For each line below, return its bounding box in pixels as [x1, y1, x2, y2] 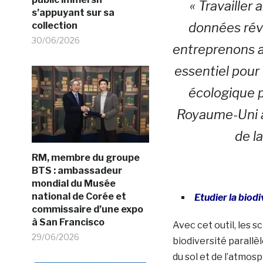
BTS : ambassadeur [31, 164, 122, 176]
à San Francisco [31, 216, 104, 228]
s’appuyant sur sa [31, 6, 114, 18]
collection [31, 19, 77, 31]
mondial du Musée [31, 177, 116, 189]
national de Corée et [31, 190, 126, 202]
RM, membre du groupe [31, 151, 140, 163]
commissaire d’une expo [31, 203, 143, 215]
